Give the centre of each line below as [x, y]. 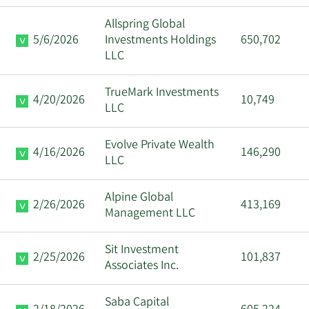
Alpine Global [139, 198]
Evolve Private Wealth [160, 145]
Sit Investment [142, 250]
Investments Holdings [160, 40]
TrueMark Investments [162, 93]
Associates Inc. [142, 266]
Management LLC [150, 213]
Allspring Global [145, 24]
